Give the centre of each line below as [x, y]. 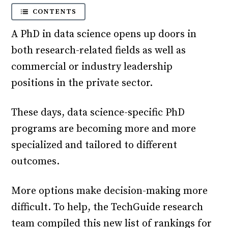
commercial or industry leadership [92, 67]
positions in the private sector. [82, 83]
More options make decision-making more [110, 191]
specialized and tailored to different [94, 145]
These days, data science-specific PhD [98, 113]
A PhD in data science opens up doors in [104, 34]
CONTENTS [55, 12]
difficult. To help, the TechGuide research [107, 207]
